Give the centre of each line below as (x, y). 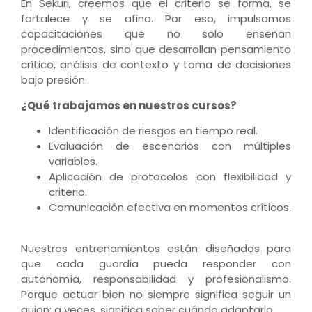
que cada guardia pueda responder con (156, 263)
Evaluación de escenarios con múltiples (170, 146)
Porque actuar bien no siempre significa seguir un (156, 294)
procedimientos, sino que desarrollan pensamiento (156, 49)
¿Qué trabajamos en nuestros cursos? (129, 105)
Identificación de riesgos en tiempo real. (153, 131)
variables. (73, 162)
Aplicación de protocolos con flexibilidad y (170, 177)
